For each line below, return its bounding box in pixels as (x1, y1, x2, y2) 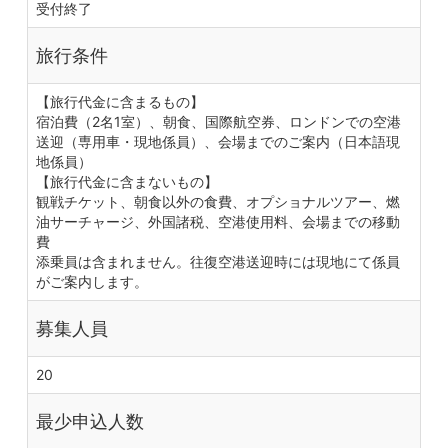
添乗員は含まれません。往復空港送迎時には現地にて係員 (36, 253, 400, 271)
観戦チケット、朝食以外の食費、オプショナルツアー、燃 (36, 193, 400, 211)
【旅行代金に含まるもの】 (36, 93, 204, 111)
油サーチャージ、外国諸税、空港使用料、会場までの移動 (36, 213, 400, 231)
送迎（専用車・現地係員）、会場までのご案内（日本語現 (36, 133, 400, 151)
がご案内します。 (36, 273, 148, 291)
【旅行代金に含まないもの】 (36, 173, 218, 191)
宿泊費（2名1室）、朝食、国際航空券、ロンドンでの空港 (36, 113, 401, 131)
